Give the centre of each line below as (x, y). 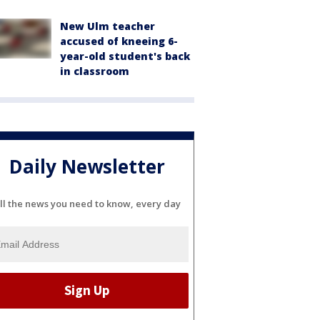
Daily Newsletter (87, 167)
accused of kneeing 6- (119, 41)
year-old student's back (125, 56)
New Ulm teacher (107, 26)
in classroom (95, 71)
